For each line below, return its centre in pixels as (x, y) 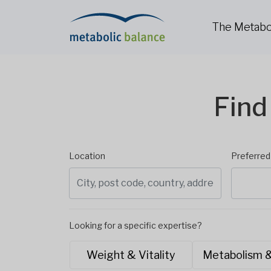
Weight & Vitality (131, 255)
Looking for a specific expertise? (135, 226)
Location (87, 156)
